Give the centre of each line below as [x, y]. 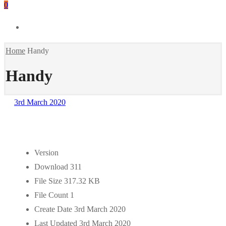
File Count [52, 195]
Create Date [54, 209]
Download [52, 166]
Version [46, 152]
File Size [49, 181]
